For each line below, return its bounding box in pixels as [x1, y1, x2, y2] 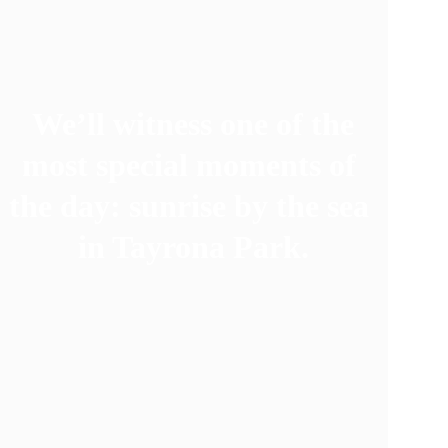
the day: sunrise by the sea [9, 188, 378, 224]
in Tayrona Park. [77, 229, 309, 265]
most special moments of [22, 147, 365, 183]
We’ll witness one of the [32, 106, 363, 142]
